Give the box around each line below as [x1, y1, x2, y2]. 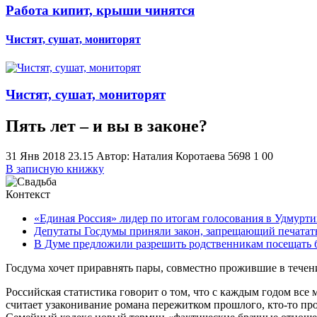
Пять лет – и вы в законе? [6, 117, 207, 136]
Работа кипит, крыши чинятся [6, 3, 195, 18]
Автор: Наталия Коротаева [96, 150, 228, 163]
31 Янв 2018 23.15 [6, 150, 96, 163]
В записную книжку [6, 163, 104, 175]
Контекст [6, 188, 50, 201]
